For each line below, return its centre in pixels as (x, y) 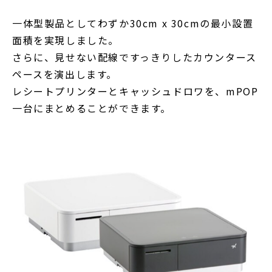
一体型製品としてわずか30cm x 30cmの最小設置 (133, 23)
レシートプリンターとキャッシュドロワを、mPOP (135, 91)
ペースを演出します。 (65, 74)
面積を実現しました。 (66, 40)
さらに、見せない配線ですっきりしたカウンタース (134, 57)
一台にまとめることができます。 (92, 108)
